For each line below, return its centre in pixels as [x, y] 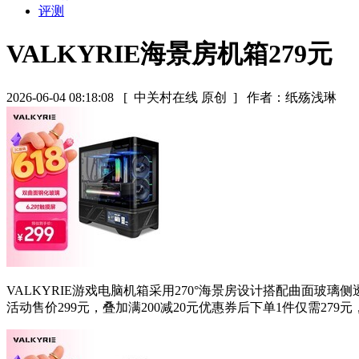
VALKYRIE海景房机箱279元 [169, 54]
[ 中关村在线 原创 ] [180, 97]
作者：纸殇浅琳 [292, 97]
